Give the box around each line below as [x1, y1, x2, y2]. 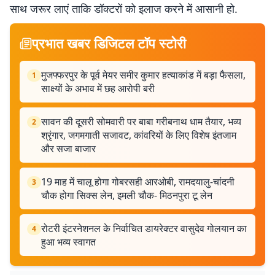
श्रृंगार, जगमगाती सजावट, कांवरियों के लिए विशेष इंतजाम [41, 128, 236, 142]
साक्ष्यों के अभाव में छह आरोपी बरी [41, 82, 155, 95]
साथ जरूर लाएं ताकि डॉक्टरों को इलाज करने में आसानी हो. [10, 1, 238, 16]
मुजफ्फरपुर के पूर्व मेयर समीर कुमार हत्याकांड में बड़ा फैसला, [41, 68, 246, 82]
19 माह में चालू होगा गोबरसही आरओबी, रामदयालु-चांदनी [41, 175, 234, 188]
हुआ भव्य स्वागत [41, 235, 96, 249]
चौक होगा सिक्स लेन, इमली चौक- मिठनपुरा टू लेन [41, 188, 212, 202]
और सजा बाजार [41, 142, 96, 155]
